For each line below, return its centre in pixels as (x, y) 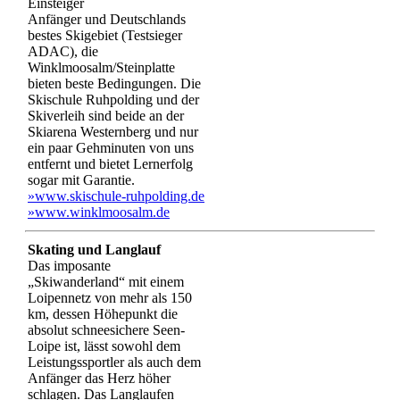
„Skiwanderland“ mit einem (106, 281)
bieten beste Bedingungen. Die (114, 83)
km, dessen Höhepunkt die (103, 313)
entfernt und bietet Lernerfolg (110, 163)
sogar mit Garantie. (81, 179)
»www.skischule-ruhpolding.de (116, 196)
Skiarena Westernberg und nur (113, 131)
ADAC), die (63, 51)
